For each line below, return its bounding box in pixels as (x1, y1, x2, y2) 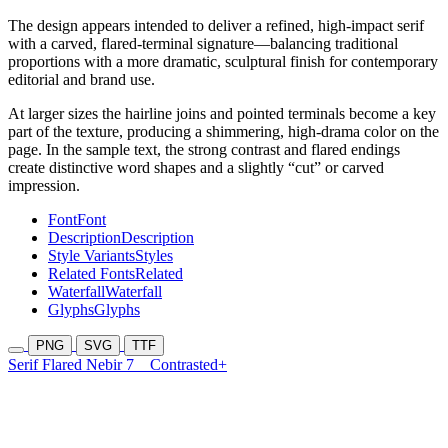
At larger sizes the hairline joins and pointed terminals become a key (8, 105, 436, 123)
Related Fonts (48, 265, 135, 283)
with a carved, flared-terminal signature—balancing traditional (8, 35, 398, 53)
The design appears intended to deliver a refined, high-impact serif (8, 17, 424, 35)
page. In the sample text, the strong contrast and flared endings (8, 141, 400, 159)
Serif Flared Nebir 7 (8, 356, 150, 374)
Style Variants (48, 247, 135, 265)
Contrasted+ (150, 356, 227, 374)
